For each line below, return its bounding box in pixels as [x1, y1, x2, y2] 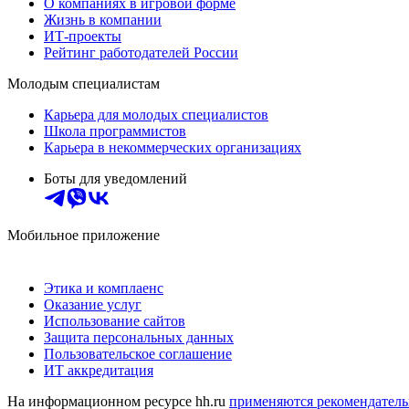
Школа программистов [44, 122, 186, 139]
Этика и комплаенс [44, 279, 163, 296]
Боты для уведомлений [44, 170, 187, 186]
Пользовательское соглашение [44, 345, 232, 362]
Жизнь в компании [44, 11, 162, 27]
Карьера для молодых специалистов [44, 106, 268, 122]
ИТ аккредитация [44, 362, 153, 378]
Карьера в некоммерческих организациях [44, 139, 301, 155]
